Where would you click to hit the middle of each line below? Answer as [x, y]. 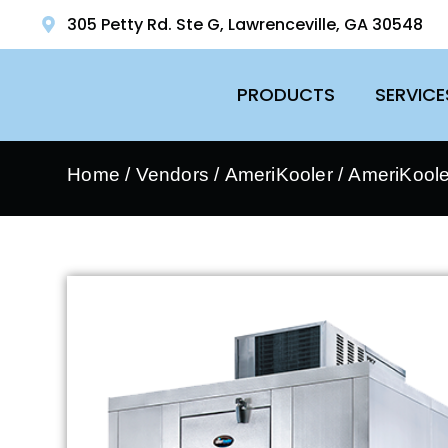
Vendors [172, 175]
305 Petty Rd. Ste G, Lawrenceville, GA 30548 [244, 24]
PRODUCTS [286, 95]
